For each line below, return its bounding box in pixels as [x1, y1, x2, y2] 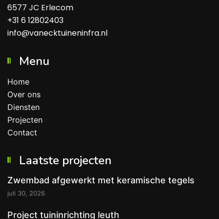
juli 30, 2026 [7, 189, 45, 197]
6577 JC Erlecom [7, 1, 73, 13]
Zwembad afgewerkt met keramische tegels [7, 175, 195, 185]
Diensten [7, 102, 40, 112]
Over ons [7, 89, 41, 99]
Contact [7, 127, 37, 137]
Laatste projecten [19, 152, 111, 168]
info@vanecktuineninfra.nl [7, 27, 108, 39]
